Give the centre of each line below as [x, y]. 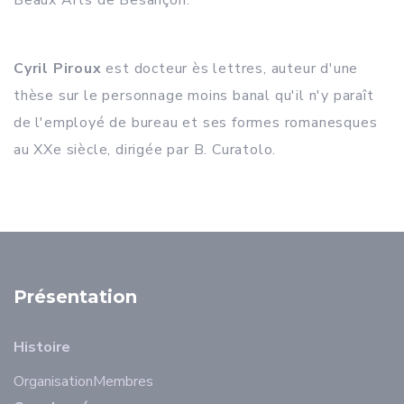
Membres [123, 381]
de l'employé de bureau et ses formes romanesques [196, 123]
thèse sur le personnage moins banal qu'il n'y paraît [194, 96]
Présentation [75, 297]
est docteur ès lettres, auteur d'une [230, 69]
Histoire [42, 347]
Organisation [53, 381]
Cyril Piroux [58, 69]
